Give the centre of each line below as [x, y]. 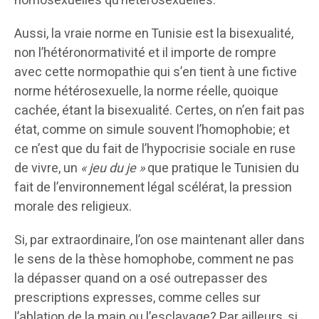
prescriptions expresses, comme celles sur [137, 298]
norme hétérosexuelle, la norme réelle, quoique [146, 92]
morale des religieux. [73, 207]
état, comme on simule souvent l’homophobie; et [152, 130]
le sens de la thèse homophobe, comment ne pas [154, 260]
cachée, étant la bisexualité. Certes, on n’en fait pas [159, 111]
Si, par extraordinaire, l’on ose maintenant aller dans [159, 241]
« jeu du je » [113, 169]
